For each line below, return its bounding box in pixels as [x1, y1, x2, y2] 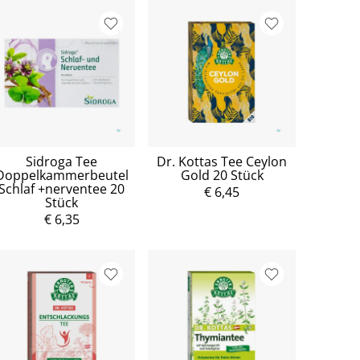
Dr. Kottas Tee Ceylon [157, 152, 288, 170]
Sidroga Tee [26, 152, 98, 170]
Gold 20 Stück [180, 166, 264, 184]
